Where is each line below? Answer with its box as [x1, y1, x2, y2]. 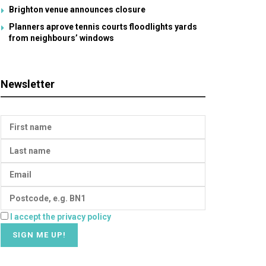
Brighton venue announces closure [9, 5, 145, 14]
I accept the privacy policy [10, 212, 111, 221]
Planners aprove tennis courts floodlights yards [9, 22, 197, 31]
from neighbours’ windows [9, 33, 114, 43]
